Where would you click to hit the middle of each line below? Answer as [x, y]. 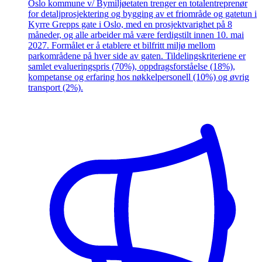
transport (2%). [56, 88]
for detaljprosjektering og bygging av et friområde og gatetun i [142, 14]
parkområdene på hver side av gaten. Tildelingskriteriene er [137, 56]
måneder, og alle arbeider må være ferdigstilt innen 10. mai [136, 35]
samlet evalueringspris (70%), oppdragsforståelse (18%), [132, 67]
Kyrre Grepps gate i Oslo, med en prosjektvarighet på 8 [130, 25]
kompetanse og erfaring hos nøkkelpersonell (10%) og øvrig [139, 77]
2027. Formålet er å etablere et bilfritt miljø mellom [122, 46]
